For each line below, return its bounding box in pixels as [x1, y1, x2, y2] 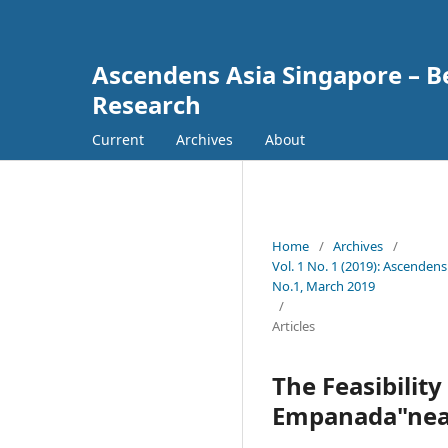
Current [92, 129, 144, 149]
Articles [272, 316, 315, 335]
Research [92, 88, 201, 121]
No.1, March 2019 [272, 276, 375, 295]
